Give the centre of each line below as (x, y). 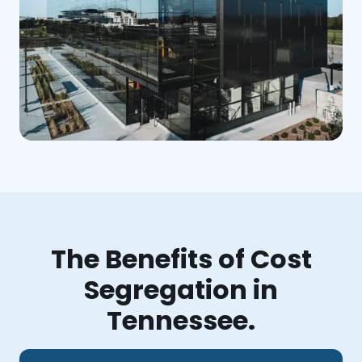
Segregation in (181, 289)
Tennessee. (181, 320)
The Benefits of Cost (181, 259)
